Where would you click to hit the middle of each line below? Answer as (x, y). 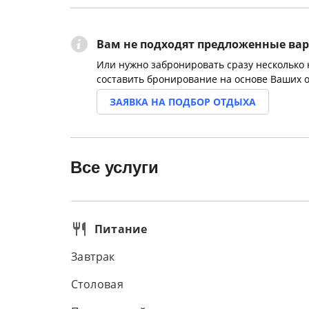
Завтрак (93, 257)
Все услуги (114, 167)
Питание (121, 229)
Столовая (98, 284)
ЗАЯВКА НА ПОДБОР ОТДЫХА (183, 102)
